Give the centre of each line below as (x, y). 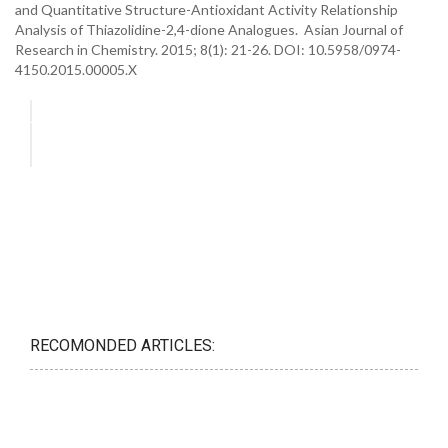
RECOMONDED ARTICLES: (122, 346)
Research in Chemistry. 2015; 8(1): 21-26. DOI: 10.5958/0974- (208, 49)
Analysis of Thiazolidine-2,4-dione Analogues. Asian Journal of (209, 29)
